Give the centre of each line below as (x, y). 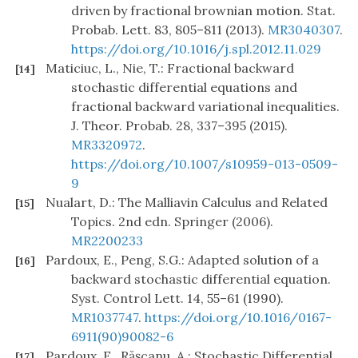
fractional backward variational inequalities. (205, 107)
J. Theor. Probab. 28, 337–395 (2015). (179, 126)
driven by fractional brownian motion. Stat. (203, 11)
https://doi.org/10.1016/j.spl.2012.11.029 (196, 49)
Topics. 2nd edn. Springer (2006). (172, 222)
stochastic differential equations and (184, 88)
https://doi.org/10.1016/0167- (238, 318)
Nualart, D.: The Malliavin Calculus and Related (187, 203)
